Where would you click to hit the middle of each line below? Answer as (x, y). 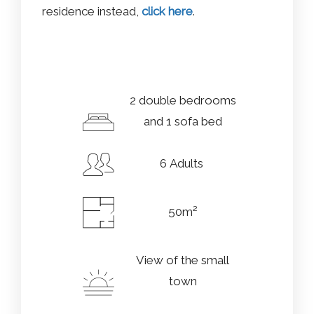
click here (167, 11)
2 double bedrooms (183, 100)
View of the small (183, 260)
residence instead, (92, 11)
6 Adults (183, 163)
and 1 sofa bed (183, 121)
